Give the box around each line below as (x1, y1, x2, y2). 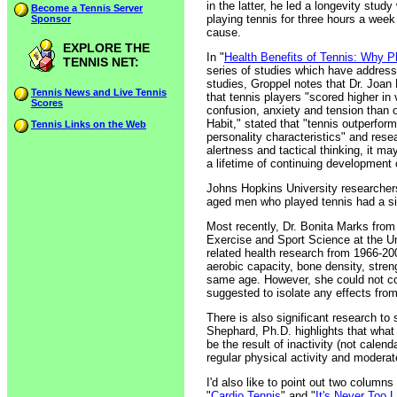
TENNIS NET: (63, 55, 139, 69)
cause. (206, 26, 241, 39)
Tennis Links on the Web (31, 119, 146, 129)
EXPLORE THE (63, 41, 150, 55)
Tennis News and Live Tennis (31, 87, 167, 97)
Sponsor (31, 13, 71, 24)
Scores (31, 97, 63, 108)
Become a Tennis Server (31, 3, 143, 13)
